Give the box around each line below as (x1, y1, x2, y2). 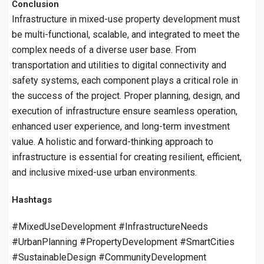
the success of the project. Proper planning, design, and (12, 90, 240, 101)
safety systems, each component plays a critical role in (12, 74, 238, 86)
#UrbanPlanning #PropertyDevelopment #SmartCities (12, 236, 235, 247)
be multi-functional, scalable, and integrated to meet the (12, 28, 240, 40)
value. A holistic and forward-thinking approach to (12, 136, 213, 147)
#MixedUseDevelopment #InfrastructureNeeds (12, 220, 208, 232)
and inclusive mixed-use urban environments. (12, 166, 197, 178)
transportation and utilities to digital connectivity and (12, 59, 226, 71)
